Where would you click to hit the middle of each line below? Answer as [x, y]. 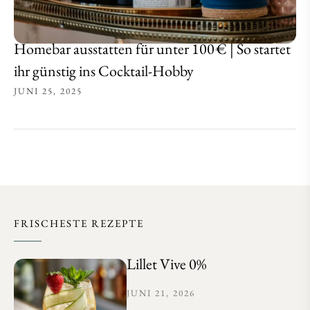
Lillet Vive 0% [167, 264]
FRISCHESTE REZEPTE [79, 223]
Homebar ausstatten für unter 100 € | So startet [152, 49]
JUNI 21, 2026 [161, 293]
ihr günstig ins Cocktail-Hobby [104, 71]
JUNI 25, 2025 [48, 91]
